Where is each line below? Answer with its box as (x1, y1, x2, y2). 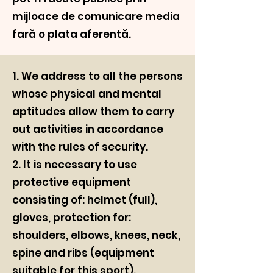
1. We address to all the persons (12, 69, 183, 83)
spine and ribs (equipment (12, 246, 154, 260)
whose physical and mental (12, 87, 161, 101)
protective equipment (12, 175, 131, 190)
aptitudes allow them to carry (12, 104, 174, 119)
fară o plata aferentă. (12, 27, 131, 41)
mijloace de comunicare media (12, 9, 180, 24)
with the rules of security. (12, 140, 148, 154)
